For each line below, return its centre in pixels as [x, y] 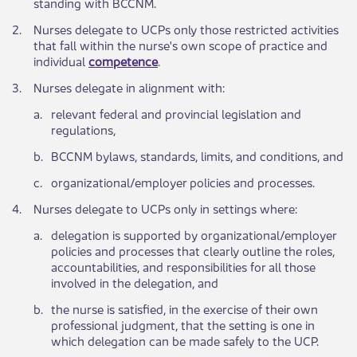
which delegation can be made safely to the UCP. [185, 340]
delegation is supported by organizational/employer [194, 234]
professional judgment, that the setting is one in [183, 324]
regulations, [83, 129]
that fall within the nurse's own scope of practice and [180, 45]
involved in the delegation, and [135, 282]
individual [61, 61]
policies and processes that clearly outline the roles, [193, 250]
